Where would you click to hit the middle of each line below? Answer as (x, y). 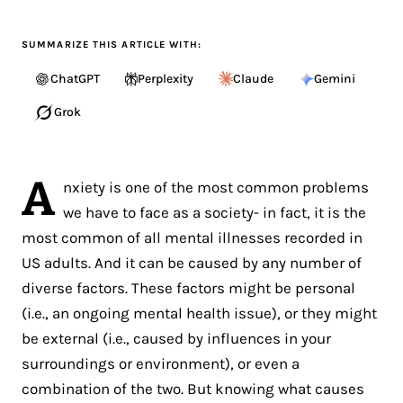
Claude (253, 78)
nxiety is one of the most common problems (216, 187)
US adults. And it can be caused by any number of (192, 262)
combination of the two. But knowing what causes (193, 388)
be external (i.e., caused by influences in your (176, 338)
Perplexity (166, 78)
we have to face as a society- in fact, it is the (215, 212)
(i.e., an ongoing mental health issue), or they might (199, 313)
